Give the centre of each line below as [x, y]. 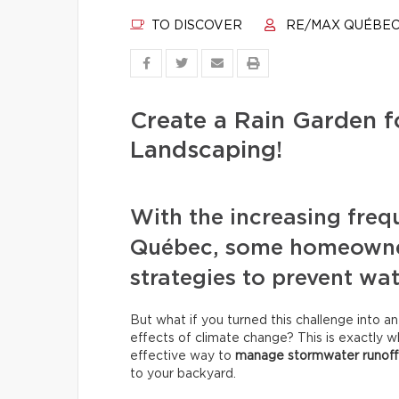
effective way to [183, 356]
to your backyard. [185, 374]
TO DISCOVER [195, 26]
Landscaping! [206, 151]
